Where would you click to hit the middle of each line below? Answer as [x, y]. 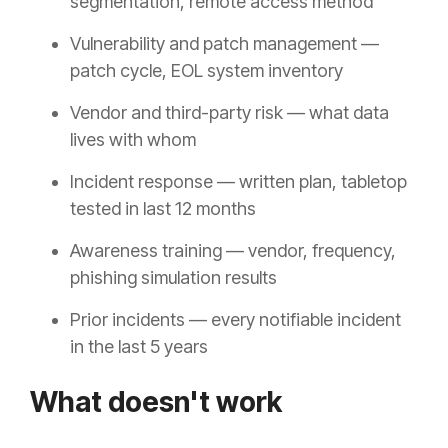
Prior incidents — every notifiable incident [235, 320]
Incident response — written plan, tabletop [238, 182]
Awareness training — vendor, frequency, [233, 251]
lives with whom [133, 140]
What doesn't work [156, 402]
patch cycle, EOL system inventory [206, 71]
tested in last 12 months [163, 209]
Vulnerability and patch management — [224, 44]
